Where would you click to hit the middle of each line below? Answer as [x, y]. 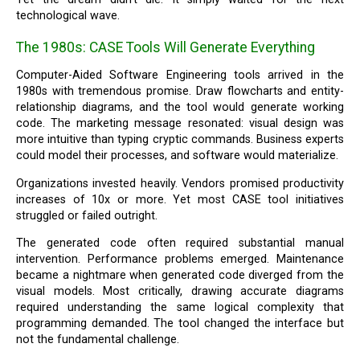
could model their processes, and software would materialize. [178, 156]
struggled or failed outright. [87, 215]
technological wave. [68, 16]
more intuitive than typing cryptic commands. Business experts [180, 140]
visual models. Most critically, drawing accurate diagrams [180, 291]
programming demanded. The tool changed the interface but [180, 323]
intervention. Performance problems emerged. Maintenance [180, 259]
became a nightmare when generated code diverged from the [180, 275]
